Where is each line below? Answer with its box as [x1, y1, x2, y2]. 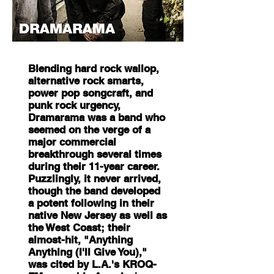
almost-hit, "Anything [28, 234, 133, 246]
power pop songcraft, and [28, 87, 153, 99]
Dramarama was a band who [28, 111, 165, 124]
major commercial [28, 136, 116, 148]
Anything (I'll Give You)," [28, 246, 147, 258]
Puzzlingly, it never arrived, [28, 172, 161, 185]
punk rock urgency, [28, 99, 120, 111]
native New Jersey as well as [28, 209, 167, 221]
